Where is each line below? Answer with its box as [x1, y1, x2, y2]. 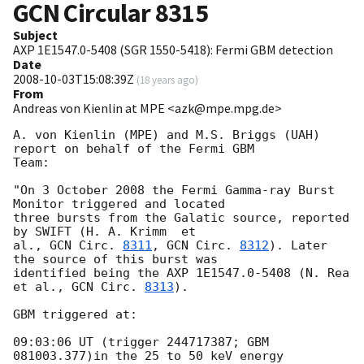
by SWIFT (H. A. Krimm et [13, 224, 196, 240]
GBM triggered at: [13, 307, 145, 323]
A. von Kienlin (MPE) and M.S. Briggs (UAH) [13, 128, 320, 143]
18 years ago [140, 73, 195, 87]
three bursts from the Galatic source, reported [13, 210, 349, 226]
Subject [13, 27, 58, 44]
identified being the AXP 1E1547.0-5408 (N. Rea [13, 266, 349, 281]
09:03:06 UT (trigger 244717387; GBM [13, 335, 269, 350]
